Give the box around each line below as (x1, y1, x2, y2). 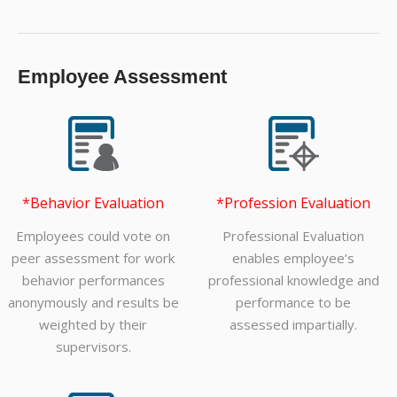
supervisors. (55, 338, 131, 356)
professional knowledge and (207, 271, 379, 290)
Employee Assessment (18, 66, 227, 89)
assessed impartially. (230, 315, 357, 334)
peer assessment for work (12, 249, 175, 268)
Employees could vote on (16, 227, 170, 245)
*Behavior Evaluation (22, 193, 164, 214)
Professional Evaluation (222, 227, 364, 245)
